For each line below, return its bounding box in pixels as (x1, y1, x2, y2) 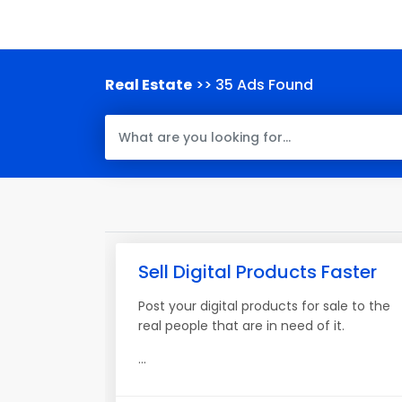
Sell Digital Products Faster (138, 259, 377, 284)
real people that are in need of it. (138, 317, 345, 335)
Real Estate (105, 74, 192, 95)
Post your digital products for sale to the (138, 297, 390, 315)
